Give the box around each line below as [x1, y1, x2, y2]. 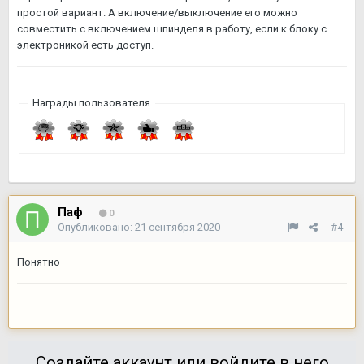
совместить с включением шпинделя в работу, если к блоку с [17, 23, 327, 35]
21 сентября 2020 [135, 220, 220, 233]
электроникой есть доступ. [17, 39, 154, 51]
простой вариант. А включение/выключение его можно [17, 6, 297, 19]
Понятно [17, 255, 60, 268]
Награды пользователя [32, 97, 150, 109]
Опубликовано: [58, 220, 135, 233]
